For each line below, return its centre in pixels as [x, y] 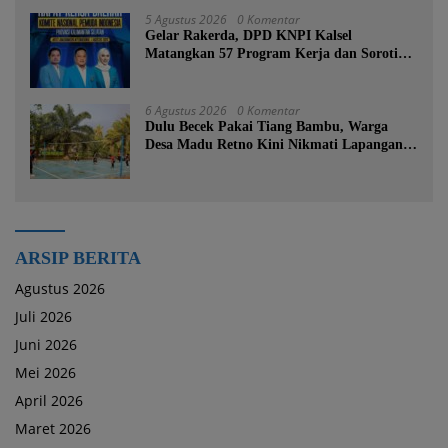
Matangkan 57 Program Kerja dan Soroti [271, 54]
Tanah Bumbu [188, 181]
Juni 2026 [46, 345]
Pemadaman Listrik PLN [221, 72]
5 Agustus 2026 [186, 20]
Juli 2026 [43, 317]
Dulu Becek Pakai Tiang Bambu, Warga [266, 127]
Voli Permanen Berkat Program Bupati [264, 163]
